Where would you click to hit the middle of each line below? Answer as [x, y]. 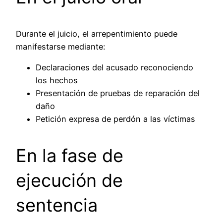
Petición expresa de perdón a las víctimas [115, 119]
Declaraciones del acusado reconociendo [114, 68]
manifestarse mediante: [60, 46]
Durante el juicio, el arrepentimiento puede [97, 33]
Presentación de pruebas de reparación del [118, 93]
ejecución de [69, 181]
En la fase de [70, 156]
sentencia [57, 205]
